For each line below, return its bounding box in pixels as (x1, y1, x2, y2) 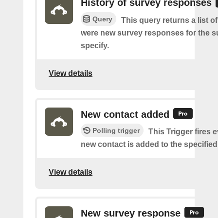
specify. (81, 41, 109, 50)
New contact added (81, 109, 169, 120)
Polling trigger (92, 126, 140, 134)
